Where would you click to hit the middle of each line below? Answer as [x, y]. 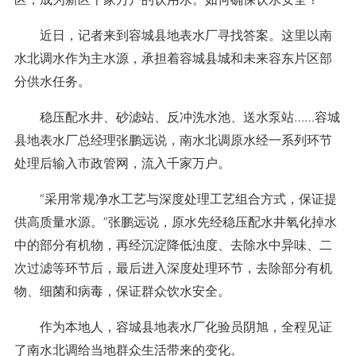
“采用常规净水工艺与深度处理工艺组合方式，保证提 [175, 199]
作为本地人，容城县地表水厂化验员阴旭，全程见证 [173, 327]
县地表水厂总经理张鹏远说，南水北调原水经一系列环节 [173, 140]
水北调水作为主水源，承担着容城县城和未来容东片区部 [173, 58]
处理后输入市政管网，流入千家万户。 [122, 163]
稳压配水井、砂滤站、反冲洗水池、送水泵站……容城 [177, 117]
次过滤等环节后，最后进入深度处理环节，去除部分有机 [173, 268]
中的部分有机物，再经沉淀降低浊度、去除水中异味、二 [173, 245]
